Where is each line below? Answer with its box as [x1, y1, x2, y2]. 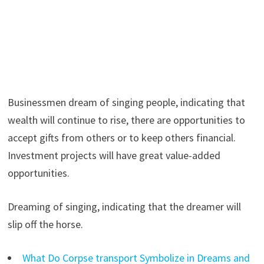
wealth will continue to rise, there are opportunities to [7, 113, 245, 127]
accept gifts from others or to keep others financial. [7, 130, 236, 144]
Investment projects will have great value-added [7, 148, 220, 162]
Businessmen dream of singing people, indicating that [7, 95, 245, 109]
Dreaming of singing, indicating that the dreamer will [7, 199, 241, 213]
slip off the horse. [7, 217, 83, 231]
